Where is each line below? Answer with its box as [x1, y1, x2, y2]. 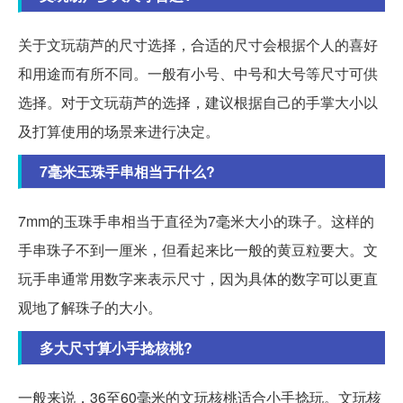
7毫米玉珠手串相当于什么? [40, 160, 215, 182]
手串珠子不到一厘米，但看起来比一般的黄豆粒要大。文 [18, 238, 378, 260]
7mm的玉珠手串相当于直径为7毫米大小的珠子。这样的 [18, 210, 374, 231]
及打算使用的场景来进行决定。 [18, 120, 219, 141]
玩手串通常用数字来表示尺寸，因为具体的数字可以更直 [18, 267, 378, 289]
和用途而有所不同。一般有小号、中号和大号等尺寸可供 [18, 62, 378, 84]
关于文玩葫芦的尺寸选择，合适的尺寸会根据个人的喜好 [18, 33, 378, 55]
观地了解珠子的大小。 [18, 296, 162, 318]
